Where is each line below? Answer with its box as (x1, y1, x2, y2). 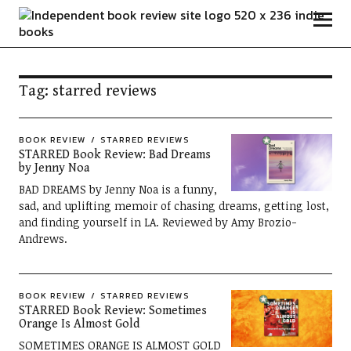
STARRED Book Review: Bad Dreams (18, 147, 211, 162)
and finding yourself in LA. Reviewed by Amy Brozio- (18, 215, 297, 230)
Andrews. (18, 231, 67, 246)
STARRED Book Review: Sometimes (18, 303, 207, 318)
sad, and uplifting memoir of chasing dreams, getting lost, (18, 198, 329, 213)
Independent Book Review (18, 9, 222, 31)
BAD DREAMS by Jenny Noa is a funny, (18, 182, 217, 197)
